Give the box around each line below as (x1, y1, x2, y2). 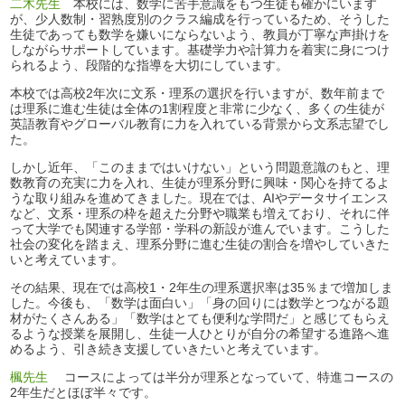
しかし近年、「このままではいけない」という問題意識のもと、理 (10, 160, 391, 174)
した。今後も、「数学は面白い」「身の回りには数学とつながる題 (10, 296, 391, 310)
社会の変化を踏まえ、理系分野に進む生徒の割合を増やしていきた (10, 237, 391, 251)
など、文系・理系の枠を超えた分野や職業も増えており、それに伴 (10, 206, 391, 221)
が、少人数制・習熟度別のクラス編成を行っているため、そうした (10, 12, 391, 26)
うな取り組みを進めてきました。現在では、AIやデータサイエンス (10, 191, 390, 205)
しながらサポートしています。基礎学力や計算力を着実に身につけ (10, 42, 391, 57)
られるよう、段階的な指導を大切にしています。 (10, 58, 289, 72)
